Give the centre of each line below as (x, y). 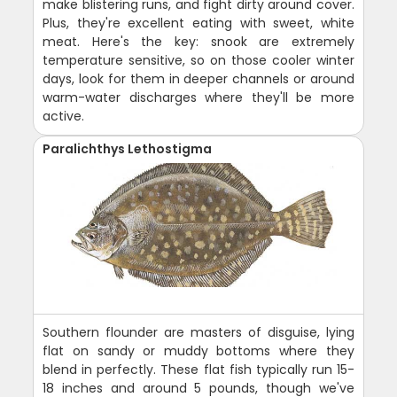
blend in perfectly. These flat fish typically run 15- (198, 369)
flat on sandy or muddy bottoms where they (198, 350)
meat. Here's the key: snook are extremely (198, 41)
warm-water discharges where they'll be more (198, 97)
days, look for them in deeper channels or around (198, 78)
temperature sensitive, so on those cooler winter (198, 60)
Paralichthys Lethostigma (128, 148)
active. (64, 116)
